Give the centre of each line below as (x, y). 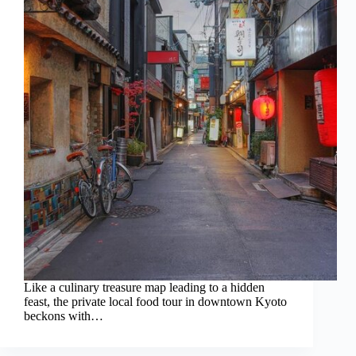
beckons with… (64, 316)
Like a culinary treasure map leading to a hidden (144, 288)
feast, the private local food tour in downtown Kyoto (155, 302)
